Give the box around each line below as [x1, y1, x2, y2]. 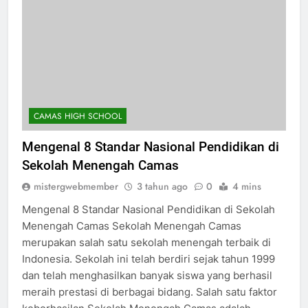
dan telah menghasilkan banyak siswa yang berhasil [22, 268, 272, 282]
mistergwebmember [34, 179, 118, 193]
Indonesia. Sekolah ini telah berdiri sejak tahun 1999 [22, 252, 275, 265]
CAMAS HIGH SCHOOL [34, 109, 122, 122]
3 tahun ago [137, 179, 188, 193]
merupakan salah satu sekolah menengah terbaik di [22, 235, 271, 249]
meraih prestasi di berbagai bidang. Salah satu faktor [22, 285, 277, 298]
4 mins [232, 179, 261, 193]
